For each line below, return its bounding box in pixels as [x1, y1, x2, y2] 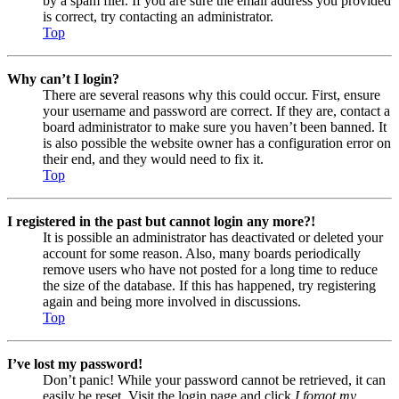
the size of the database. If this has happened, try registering [43, 278, 376, 294]
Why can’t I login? [7, 71, 119, 87]
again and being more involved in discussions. [43, 294, 301, 310]
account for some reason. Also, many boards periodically [43, 246, 361, 262]
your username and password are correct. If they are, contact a [43, 103, 390, 119]
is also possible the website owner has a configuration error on [43, 135, 391, 151]
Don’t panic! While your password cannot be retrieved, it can [43, 372, 386, 388]
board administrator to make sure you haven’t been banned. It [43, 119, 387, 135]
